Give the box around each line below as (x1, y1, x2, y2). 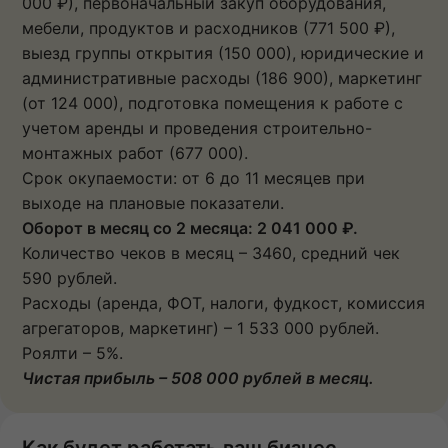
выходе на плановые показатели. (22, 192, 284, 213)
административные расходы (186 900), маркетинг (22, 67, 422, 88)
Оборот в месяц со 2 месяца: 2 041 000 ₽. (22, 217, 358, 238)
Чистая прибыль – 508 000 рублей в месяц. (22, 367, 374, 388)
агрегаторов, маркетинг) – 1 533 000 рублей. (22, 317, 379, 338)
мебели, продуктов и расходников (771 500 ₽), (22, 17, 395, 38)
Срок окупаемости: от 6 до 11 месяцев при (22, 167, 365, 188)
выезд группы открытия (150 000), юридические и (22, 42, 424, 63)
